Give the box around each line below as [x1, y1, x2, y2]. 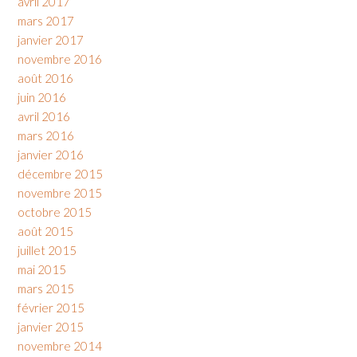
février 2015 [18, 300, 84, 316]
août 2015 [18, 224, 73, 239]
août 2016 [18, 71, 73, 86]
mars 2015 [18, 281, 74, 296]
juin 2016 [18, 90, 66, 105]
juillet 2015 [18, 243, 76, 258]
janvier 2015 [18, 320, 84, 335]
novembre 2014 [18, 339, 102, 354]
